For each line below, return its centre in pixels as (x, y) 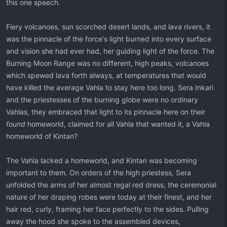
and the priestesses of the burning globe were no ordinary (102, 100)
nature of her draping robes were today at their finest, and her (109, 197)
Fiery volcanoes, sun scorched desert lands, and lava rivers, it (108, 27)
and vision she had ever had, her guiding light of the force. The (110, 51)
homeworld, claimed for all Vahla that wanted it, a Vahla (118, 124)
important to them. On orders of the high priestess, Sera (99, 173)
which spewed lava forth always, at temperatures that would (106, 75)
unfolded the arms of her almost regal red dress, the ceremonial (111, 185)
